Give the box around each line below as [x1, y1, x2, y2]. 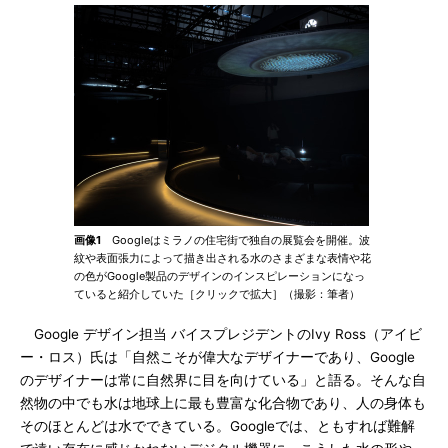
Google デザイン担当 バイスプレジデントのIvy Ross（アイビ [20, 326, 422, 342]
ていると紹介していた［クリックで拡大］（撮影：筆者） [74, 287, 360, 301]
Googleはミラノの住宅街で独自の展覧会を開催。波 [101, 233, 370, 247]
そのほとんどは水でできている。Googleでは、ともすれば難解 [20, 418, 415, 434]
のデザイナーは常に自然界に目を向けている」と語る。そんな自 [20, 372, 426, 388]
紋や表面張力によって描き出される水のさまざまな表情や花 [74, 251, 371, 265]
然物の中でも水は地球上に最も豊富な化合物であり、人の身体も [20, 395, 426, 411]
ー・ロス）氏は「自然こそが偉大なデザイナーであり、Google [20, 349, 415, 365]
